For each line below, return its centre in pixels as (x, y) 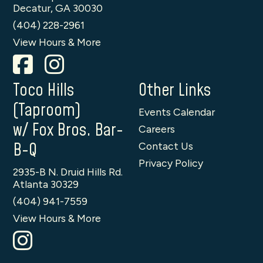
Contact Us (166, 146)
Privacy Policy (171, 163)
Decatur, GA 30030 (58, 8)
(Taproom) (47, 111)
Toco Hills (43, 91)
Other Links (175, 91)
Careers (157, 129)
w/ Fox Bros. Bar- (68, 131)
